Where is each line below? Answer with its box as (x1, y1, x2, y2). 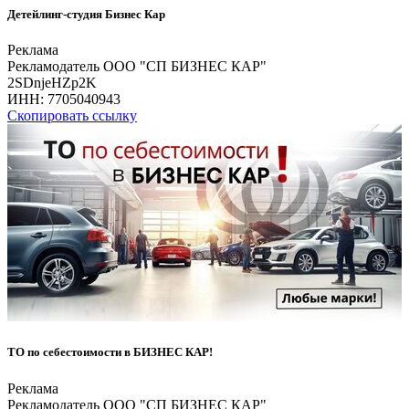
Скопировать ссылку (7, 108, 137, 124)
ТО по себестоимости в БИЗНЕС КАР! (7, 345, 213, 360)
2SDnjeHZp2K (7, 75, 97, 91)
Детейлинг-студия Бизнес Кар (7, 6, 165, 21)
